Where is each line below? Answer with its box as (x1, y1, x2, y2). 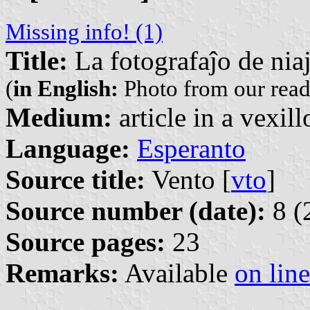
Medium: (6, 102, 112, 132)
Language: (6, 133, 130, 163)
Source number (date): (6, 195, 266, 226)
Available (119, 257, 235, 288)
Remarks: (6, 257, 119, 288)
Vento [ (145, 164, 231, 194)
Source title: (6, 164, 145, 194)
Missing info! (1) (6, 19, 163, 44)
